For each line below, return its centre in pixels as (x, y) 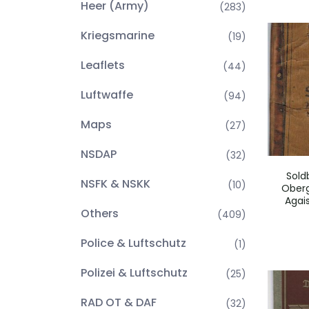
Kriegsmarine (118, 36)
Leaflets (103, 65)
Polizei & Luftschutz (134, 273)
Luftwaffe (107, 95)
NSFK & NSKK (116, 184)
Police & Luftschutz (133, 243)
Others (100, 213)
